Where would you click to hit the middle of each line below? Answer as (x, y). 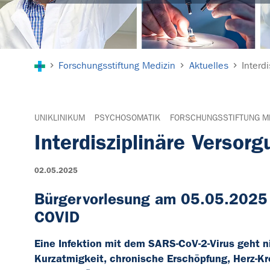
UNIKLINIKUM (60, 118)
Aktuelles (209, 66)
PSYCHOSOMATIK (127, 118)
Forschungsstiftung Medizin (117, 66)
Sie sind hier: (65, 56)
